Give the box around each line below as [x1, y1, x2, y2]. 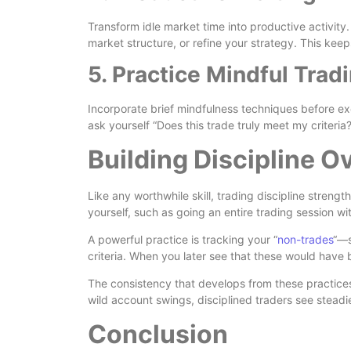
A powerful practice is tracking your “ [88, 232, 277, 246]
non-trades [277, 232, 333, 246]
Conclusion [88, 318, 228, 349]
